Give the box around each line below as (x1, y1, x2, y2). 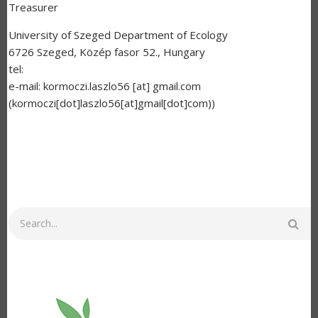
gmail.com (153, 79, 201, 94)
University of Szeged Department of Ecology (9, 28, 228, 43)
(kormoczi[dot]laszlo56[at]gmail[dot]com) (9, 96, 212, 111)
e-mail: (9, 79, 43, 94)
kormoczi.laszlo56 (43, 79, 130, 94)
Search (8, 208, 40, 223)
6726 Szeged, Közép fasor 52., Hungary (9, 45, 205, 60)
